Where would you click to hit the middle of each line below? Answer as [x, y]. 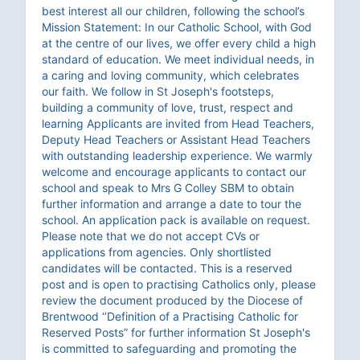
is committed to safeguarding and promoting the [169, 349]
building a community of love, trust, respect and [168, 108]
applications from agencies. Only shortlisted [157, 252]
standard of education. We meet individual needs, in [178, 59]
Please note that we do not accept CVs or [151, 236]
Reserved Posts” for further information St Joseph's [176, 333]
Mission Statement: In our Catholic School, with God [177, 27]
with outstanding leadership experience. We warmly [177, 156]
